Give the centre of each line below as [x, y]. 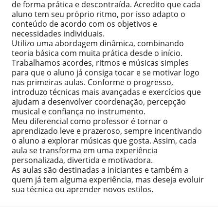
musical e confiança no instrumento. [79, 111]
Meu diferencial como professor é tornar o [90, 121]
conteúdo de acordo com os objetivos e [84, 24]
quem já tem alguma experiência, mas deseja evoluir [108, 180]
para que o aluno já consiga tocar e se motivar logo [106, 73]
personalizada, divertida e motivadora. [82, 160]
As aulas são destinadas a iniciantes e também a [100, 170]
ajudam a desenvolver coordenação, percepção [99, 102]
